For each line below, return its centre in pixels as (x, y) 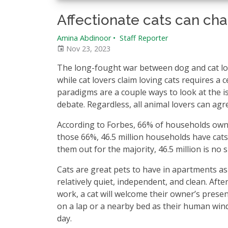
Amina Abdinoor (84, 38)
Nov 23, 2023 (87, 49)
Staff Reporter (143, 38)
